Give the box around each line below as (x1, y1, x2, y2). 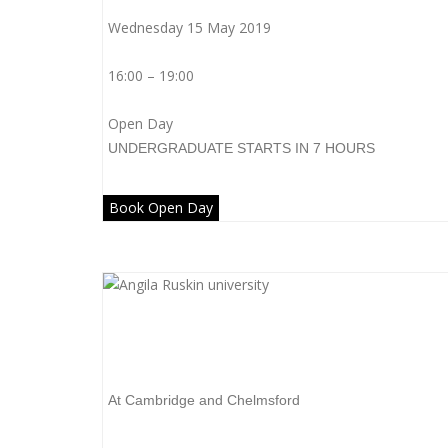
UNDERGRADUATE (108, 140, 233, 156)
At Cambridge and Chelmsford (108, 392, 300, 408)
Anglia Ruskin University (123, 339, 340, 363)
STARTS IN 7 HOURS (237, 140, 375, 156)
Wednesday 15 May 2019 (108, 18, 271, 37)
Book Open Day (109, 198, 213, 217)
